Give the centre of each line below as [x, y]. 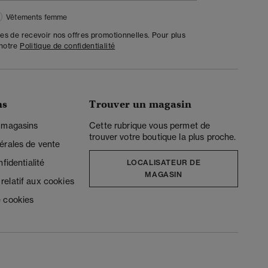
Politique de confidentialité [68, 46]
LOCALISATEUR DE [164, 163]
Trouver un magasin [140, 105]
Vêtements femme [37, 17]
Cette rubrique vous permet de [150, 126]
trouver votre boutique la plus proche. [163, 137]
